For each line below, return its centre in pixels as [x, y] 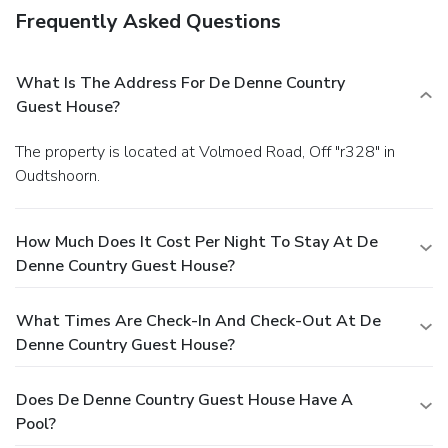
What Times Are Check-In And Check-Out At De [198, 320]
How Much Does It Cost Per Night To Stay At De [197, 241]
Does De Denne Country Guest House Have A [184, 399]
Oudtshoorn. [57, 175]
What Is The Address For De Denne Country [180, 82]
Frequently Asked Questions [148, 21]
